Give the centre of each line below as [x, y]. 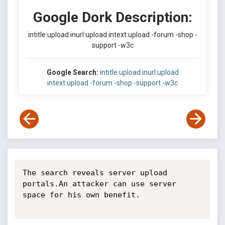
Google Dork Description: [113, 17]
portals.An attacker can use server [99, 184]
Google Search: [72, 72]
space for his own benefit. [81, 195]
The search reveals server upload [95, 173]
